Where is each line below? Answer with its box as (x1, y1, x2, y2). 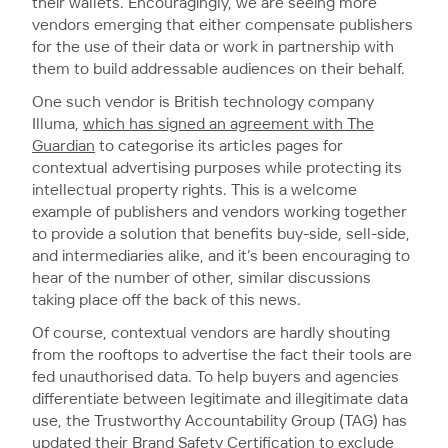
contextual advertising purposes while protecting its (32, 160, 402, 176)
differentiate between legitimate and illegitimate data (32, 391, 408, 407)
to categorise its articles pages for (95, 138, 343, 154)
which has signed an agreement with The (83, 116, 374, 132)
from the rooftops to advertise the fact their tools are (32, 347, 412, 363)
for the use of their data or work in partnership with (32, 39, 394, 55)
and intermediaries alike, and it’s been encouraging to (32, 248, 410, 264)
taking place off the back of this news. (32, 292, 301, 308)
